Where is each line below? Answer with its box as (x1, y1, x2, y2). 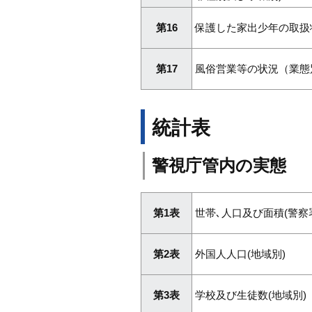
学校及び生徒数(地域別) (195, 289, 306, 302)
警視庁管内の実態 (152, 156, 286, 175)
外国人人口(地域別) (195, 248, 286, 260)
